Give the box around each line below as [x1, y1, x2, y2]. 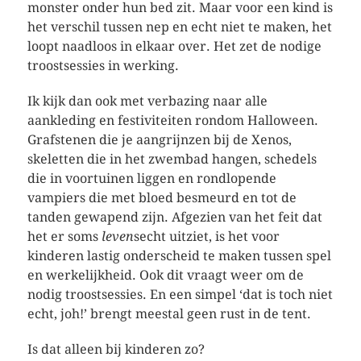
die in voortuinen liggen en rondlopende [27, 171, 276, 186]
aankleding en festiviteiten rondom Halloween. [27, 113, 318, 128]
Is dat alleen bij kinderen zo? [27, 342, 205, 357]
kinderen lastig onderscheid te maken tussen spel [27, 248, 331, 263]
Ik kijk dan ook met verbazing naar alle [27, 93, 268, 109]
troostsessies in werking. [27, 58, 179, 73]
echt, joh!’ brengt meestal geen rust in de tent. [27, 306, 311, 322]
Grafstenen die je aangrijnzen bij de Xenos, [27, 132, 292, 147]
